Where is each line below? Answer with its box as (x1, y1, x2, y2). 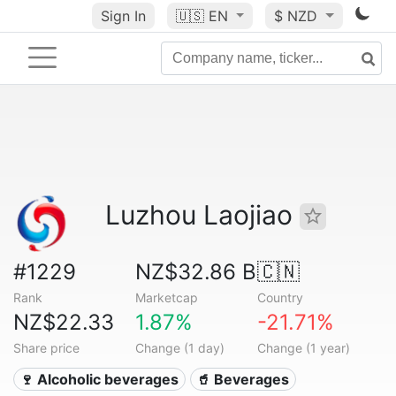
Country (256, 290, 303, 305)
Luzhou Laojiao (105, 199, 300, 231)
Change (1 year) (256, 340, 350, 355)
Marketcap (134, 290, 198, 305)
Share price (13, 340, 80, 355)
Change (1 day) (134, 340, 225, 355)
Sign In (100, 7, 146, 25)
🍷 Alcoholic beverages (19, 370, 179, 388)
